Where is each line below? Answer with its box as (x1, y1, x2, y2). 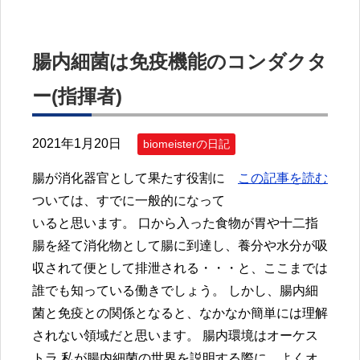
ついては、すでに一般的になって (32, 194, 225, 208)
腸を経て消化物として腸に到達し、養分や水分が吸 (32, 239, 328, 253)
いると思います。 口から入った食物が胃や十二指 (32, 216, 318, 231)
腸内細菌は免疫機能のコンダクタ (32, 50, 327, 72)
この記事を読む (238, 171, 328, 186)
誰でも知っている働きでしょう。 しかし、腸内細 (32, 284, 318, 298)
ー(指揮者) (32, 84, 122, 107)
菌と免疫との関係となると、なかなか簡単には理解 (32, 306, 328, 321)
